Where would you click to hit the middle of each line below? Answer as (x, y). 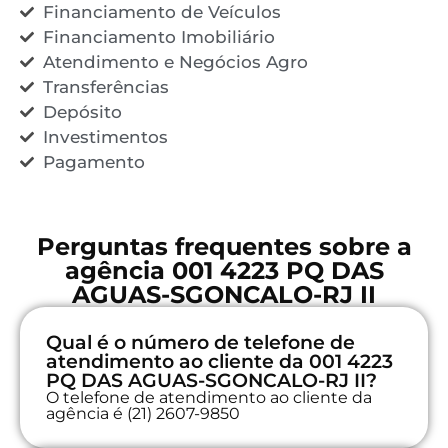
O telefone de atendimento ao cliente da (209, 397)
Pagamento (93, 161)
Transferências (105, 86)
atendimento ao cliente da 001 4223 (219, 361)
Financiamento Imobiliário (158, 36)
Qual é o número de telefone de (200, 342)
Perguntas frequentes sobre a (224, 246)
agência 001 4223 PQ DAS (224, 270)
